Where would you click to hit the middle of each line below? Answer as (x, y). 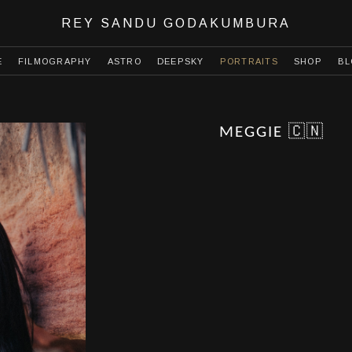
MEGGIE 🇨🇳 (272, 132)
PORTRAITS (249, 61)
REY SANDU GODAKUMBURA (176, 23)
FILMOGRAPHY (55, 61)
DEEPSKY (180, 61)
